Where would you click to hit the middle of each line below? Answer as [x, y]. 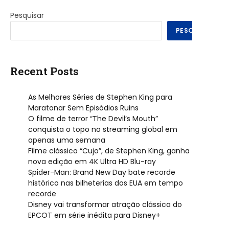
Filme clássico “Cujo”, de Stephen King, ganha [109, 151]
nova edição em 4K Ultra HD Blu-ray [92, 162]
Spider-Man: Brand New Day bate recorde [102, 173]
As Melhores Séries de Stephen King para [100, 97]
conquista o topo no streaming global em [103, 130]
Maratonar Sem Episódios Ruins [83, 108]
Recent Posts [44, 71]
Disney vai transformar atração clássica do [105, 205]
